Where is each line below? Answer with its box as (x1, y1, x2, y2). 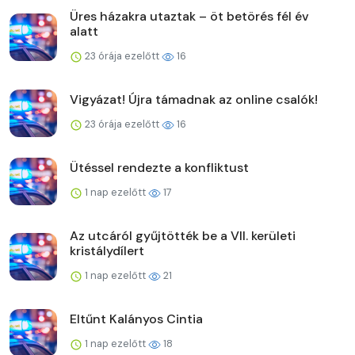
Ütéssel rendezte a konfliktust (70, 158, 249, 176)
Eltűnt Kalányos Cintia (70, 310, 203, 327)
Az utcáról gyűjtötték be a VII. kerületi (70, 227, 296, 244)
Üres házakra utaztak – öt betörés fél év (70, 7, 309, 25)
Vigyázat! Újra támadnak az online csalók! (70, 90, 318, 108)
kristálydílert (70, 242, 144, 259)
